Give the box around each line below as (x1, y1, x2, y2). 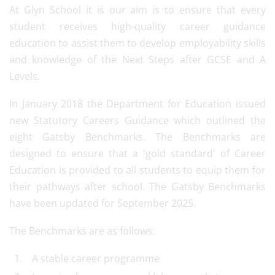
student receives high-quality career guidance (9, 20, 266, 33)
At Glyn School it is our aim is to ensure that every (9, 3, 266, 17)
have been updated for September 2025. (9, 196, 196, 210)
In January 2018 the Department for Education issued (9, 97, 266, 110)
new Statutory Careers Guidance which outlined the (9, 114, 266, 127)
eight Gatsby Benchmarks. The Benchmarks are (9, 130, 266, 144)
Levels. (9, 69, 40, 83)
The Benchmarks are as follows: (9, 224, 155, 238)
